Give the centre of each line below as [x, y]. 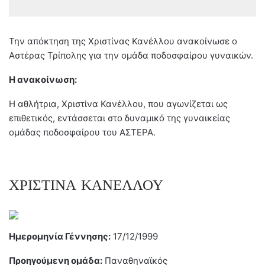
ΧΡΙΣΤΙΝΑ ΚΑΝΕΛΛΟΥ [86, 185]
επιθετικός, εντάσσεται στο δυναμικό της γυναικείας [119, 118]
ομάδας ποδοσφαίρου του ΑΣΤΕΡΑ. [82, 132]
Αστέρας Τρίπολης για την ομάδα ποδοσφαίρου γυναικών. [131, 55]
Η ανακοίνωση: [43, 79]
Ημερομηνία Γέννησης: [60, 236]
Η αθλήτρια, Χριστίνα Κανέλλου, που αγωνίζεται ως [118, 104]
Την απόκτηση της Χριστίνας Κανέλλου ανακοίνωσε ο [123, 41]
